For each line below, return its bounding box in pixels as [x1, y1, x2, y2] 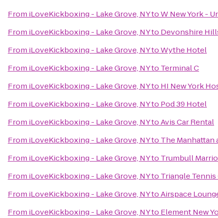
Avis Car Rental [161, 117, 214, 127]
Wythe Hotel [161, 45, 207, 55]
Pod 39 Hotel [161, 99, 207, 109]
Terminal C [161, 63, 199, 73]
